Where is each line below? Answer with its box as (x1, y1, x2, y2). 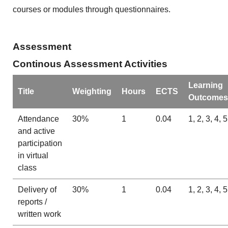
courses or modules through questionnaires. (13, 5, 171, 14)
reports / (17, 197, 47, 207)
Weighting (72, 87, 111, 96)
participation (17, 139, 62, 148)
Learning (188, 81, 223, 90)
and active (17, 127, 55, 136)
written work (17, 210, 61, 219)
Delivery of (17, 185, 56, 194)
